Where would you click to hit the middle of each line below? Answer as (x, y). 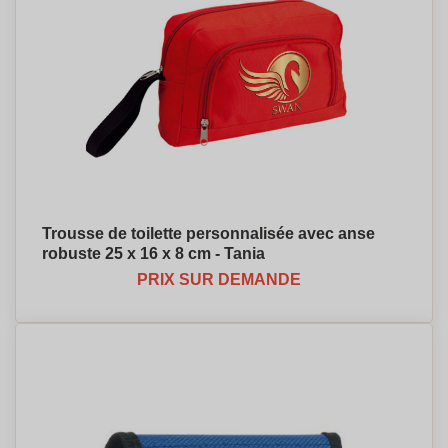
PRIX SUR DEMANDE (219, 279)
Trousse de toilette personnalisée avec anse (208, 233)
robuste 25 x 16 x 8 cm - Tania (153, 253)
